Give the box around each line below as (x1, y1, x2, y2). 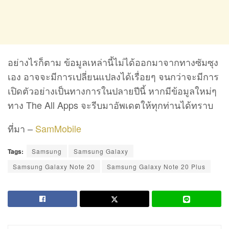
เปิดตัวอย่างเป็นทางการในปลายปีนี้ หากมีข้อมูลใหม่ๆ (8, 83, 217, 97)
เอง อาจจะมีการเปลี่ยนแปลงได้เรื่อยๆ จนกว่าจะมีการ (8, 69, 219, 83)
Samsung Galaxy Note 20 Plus (107, 162, 205, 171)
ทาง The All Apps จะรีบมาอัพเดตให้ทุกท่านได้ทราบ (8, 98, 213, 111)
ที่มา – (8, 121, 35, 135)
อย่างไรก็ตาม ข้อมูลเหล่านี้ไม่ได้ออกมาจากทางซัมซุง (8, 55, 218, 68)
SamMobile (35, 121, 81, 135)
